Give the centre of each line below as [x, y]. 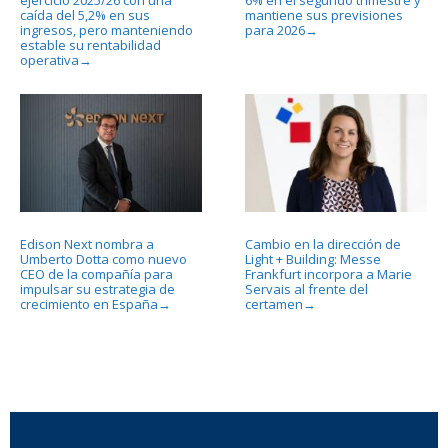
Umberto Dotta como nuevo [103, 258]
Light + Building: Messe [312, 258]
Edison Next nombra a [87, 243]
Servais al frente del [306, 288]
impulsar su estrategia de [97, 288]
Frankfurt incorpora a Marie [328, 273]
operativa [49, 59]
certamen [273, 303]
